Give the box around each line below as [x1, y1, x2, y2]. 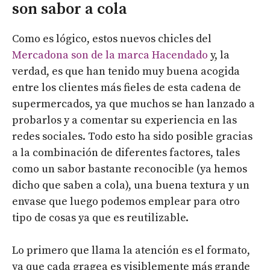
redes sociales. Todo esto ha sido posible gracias [12, 129, 253, 143]
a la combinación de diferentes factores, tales [12, 145, 240, 160]
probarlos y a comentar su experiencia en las [12, 113, 237, 127]
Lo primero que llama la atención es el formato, [12, 243, 250, 257]
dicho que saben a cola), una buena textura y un [12, 178, 250, 192]
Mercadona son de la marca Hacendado [12, 48, 208, 62]
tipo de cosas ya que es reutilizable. [12, 210, 189, 225]
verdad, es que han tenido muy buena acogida [12, 64, 240, 78]
